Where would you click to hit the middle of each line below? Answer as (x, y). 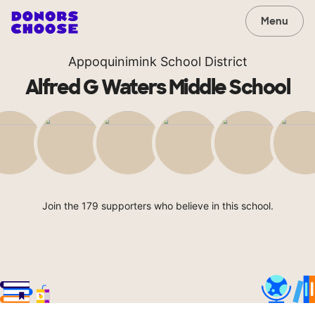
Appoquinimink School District (157, 62)
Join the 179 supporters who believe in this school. (157, 206)
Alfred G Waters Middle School (157, 88)
